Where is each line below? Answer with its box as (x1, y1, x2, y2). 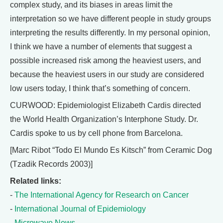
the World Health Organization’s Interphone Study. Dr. (10, 114, 198, 123)
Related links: (10, 176, 61, 185)
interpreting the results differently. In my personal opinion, (10, 28, 210, 37)
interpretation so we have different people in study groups (10, 14, 211, 23)
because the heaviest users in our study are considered (10, 70, 204, 79)
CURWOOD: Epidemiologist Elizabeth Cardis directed (10, 101, 201, 110)
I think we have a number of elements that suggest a (10, 42, 192, 51)
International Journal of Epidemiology (14, 204, 146, 213)
